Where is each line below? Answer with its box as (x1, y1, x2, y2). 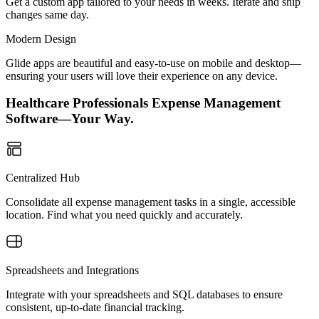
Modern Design (6, 32, 76, 45)
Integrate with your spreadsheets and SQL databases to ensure (6, 288, 283, 300)
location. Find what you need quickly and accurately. (6, 209, 243, 221)
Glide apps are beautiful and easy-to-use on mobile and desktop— (6, 56, 301, 69)
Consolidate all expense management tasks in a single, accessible (6, 196, 296, 208)
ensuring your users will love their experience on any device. (6, 69, 278, 82)
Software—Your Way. (6, 111, 134, 127)
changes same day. (6, 8, 89, 21)
